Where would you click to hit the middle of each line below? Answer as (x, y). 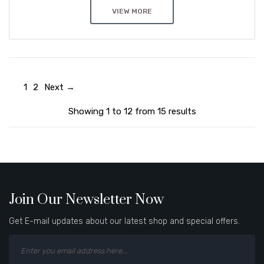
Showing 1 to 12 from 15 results (132, 112)
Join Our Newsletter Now (86, 200)
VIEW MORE (132, 11)
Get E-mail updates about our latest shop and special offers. (124, 222)
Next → (60, 88)
